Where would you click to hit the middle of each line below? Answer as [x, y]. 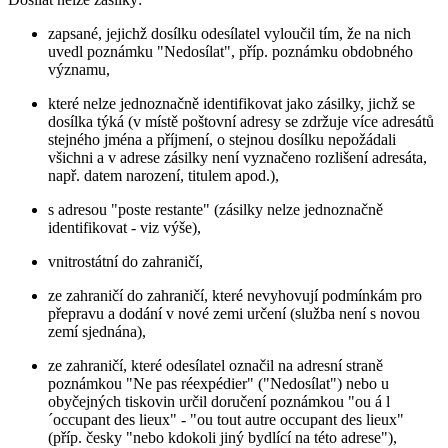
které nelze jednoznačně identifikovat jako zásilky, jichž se [231, 103]
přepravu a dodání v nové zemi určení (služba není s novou [234, 313]
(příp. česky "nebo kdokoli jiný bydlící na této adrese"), [222, 437]
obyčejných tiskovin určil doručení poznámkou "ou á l [219, 401]
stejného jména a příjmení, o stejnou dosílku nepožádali [222, 139]
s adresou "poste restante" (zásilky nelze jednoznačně [215, 209]
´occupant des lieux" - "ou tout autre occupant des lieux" [226, 419]
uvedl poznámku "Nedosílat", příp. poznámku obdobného [230, 51]
